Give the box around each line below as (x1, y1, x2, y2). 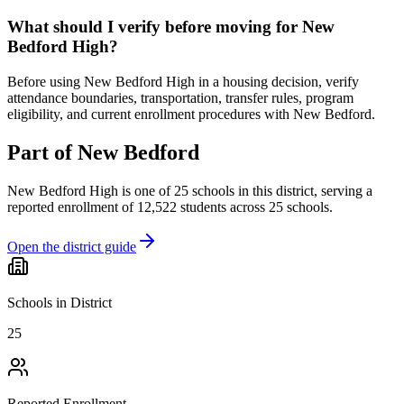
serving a (321, 182, 372, 198)
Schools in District (7, 294, 112, 310)
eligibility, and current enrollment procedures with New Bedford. (7, 106, 375, 123)
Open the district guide (7, 238, 136, 254)
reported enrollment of (7, 198, 133, 215)
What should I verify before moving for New (7, 17, 335, 37)
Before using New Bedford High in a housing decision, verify (7, 74, 359, 90)
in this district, (234, 182, 321, 198)
